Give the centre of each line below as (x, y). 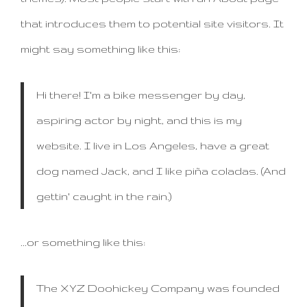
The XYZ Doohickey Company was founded (158, 288)
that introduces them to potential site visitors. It (152, 23)
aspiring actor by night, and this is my (139, 120)
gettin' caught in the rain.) (104, 196)
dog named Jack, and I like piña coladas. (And (161, 171)
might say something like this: (100, 49)
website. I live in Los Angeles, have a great (152, 145)
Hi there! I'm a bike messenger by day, (140, 95)
